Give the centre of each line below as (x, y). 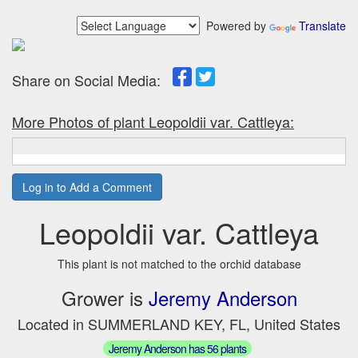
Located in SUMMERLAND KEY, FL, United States (179, 324)
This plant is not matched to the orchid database (179, 264)
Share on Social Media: (92, 80)
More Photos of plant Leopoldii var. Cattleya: (153, 121)
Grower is (105, 298)
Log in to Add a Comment (87, 187)
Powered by (235, 26)
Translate (322, 26)
